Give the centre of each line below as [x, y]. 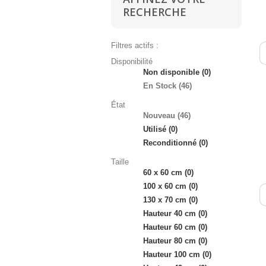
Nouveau [159, 115]
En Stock [160, 86]
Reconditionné [170, 143]
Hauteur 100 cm [172, 254]
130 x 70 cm [165, 200]
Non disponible [171, 72]
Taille [120, 162]
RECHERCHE [155, 12]
